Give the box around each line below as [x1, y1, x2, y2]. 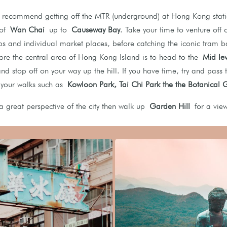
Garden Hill [149, 101, 190, 111]
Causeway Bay [71, 25, 120, 35]
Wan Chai [10, 25, 45, 35]
